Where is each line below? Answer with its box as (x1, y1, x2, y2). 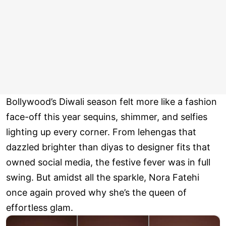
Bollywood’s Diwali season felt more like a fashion (6, 96, 217, 107)
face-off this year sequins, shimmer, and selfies (6, 111, 207, 123)
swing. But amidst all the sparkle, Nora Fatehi (6, 172, 199, 183)
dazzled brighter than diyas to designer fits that (6, 142, 210, 153)
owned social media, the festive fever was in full (6, 157, 210, 168)
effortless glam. (6, 202, 73, 213)
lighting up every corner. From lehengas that (6, 127, 196, 138)
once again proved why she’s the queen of (6, 187, 187, 198)
